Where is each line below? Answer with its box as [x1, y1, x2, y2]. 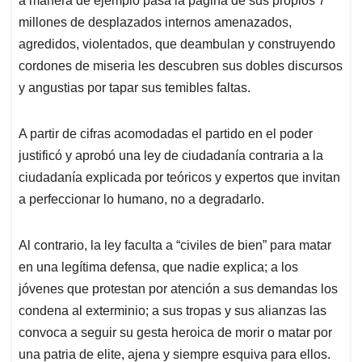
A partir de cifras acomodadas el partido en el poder [19, 127, 313, 141]
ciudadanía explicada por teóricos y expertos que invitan [19, 170, 340, 185]
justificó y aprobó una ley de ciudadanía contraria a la [19, 149, 323, 163]
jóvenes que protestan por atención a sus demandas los [19, 282, 338, 297]
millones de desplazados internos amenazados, [19, 15, 292, 30]
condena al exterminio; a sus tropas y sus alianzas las [19, 304, 326, 318]
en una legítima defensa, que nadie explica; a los [19, 260, 298, 275]
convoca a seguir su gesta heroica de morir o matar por [19, 326, 332, 340]
